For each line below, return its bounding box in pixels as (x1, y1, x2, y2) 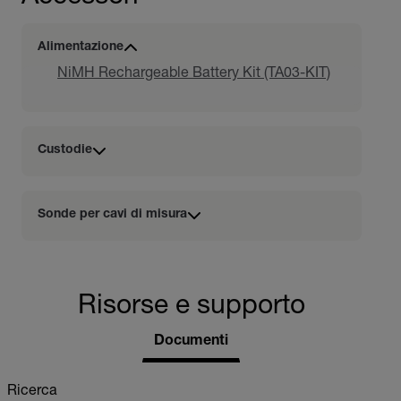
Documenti (154, 334, 228, 349)
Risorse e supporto (77, 294, 305, 321)
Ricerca (7, 384, 57, 399)
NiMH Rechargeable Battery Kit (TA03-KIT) (57, 66, 330, 81)
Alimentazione (37, 41, 124, 55)
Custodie (37, 144, 92, 158)
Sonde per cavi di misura (37, 209, 187, 222)
